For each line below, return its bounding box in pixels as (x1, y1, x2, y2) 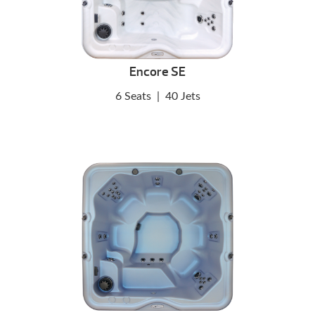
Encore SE (129, 63, 186, 80)
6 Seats (115, 90, 151, 102)
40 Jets (165, 90, 200, 102)
